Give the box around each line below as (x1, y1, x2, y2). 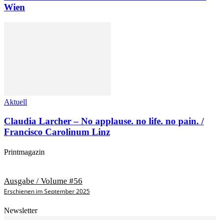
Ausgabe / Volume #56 (4, 176, 82, 186)
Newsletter (4, 206, 37, 215)
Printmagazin (4, 147, 45, 156)
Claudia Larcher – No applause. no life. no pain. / (4, 115, 204, 126)
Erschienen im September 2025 (4, 187, 90, 196)
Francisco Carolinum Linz (4, 126, 110, 137)
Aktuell (4, 97, 27, 106)
